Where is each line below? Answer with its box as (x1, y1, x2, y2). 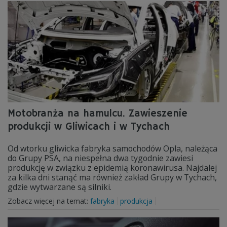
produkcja (120, 196, 153, 206)
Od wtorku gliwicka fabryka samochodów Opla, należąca (8, 143, 217, 154)
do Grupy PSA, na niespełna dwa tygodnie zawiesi (8, 153, 193, 164)
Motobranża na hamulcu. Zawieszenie (8, 107, 187, 120)
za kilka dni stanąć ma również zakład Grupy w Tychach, (8, 172, 217, 183)
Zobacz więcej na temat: (8, 196, 90, 206)
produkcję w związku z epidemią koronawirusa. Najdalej (8, 162, 217, 173)
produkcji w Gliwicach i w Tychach (8, 121, 170, 133)
